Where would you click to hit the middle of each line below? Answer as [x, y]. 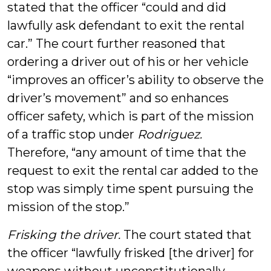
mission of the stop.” [68, 207]
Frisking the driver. [64, 235]
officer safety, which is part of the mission [131, 116]
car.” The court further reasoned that [116, 44]
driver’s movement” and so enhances [118, 98]
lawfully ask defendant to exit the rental [126, 25]
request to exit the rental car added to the [133, 171]
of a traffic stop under [72, 134]
